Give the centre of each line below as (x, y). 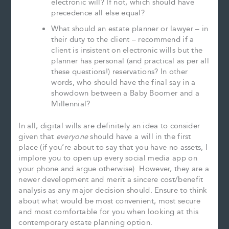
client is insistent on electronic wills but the (127, 51)
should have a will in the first (141, 137)
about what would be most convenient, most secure (109, 201)
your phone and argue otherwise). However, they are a (114, 169)
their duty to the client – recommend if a (123, 40)
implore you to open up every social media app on (108, 158)
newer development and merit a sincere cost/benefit (111, 180)
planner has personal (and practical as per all (130, 61)
